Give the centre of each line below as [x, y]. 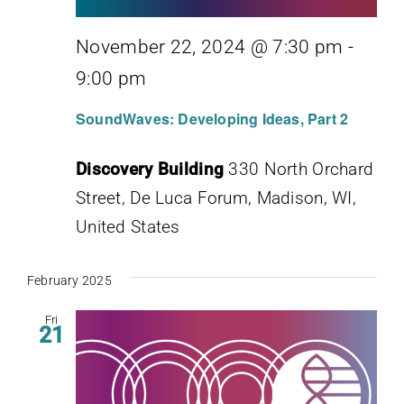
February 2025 [69, 280]
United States [128, 226]
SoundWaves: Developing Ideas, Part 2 [212, 118]
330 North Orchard [301, 169]
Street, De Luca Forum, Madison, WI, [216, 197]
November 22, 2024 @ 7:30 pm [210, 47]
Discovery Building [152, 169]
